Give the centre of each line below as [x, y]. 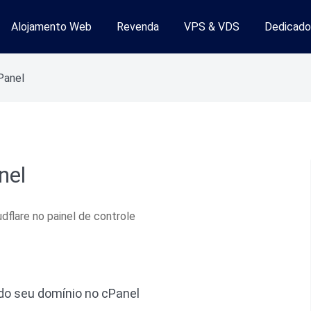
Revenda [137, 27]
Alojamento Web [51, 27]
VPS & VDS [211, 27]
